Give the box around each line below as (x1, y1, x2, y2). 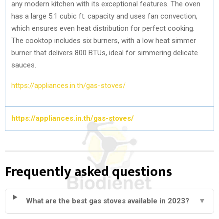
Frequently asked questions (5, 160, 172, 183)
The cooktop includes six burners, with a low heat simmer (11, 36, 196, 45)
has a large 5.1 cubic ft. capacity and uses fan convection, (11, 11, 197, 21)
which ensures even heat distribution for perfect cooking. (11, 23, 195, 33)
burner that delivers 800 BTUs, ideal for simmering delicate (11, 48, 198, 57)
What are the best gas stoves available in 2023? (26, 196, 190, 205)
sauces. (11, 60, 38, 69)
